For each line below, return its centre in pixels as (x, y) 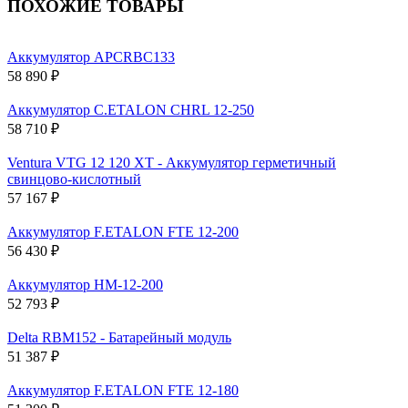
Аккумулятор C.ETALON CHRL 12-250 (131, 110)
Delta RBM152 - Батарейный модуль (119, 338)
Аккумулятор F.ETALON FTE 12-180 (123, 391)
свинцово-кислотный (74, 179)
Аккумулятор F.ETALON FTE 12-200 (123, 232)
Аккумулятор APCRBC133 (91, 57)
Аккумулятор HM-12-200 (85, 285)
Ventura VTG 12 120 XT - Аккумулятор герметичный (172, 163)
